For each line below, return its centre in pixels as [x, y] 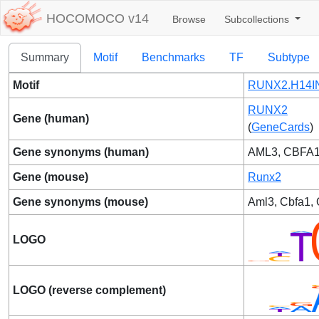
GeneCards [281, 127]
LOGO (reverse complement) [89, 290]
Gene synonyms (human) [81, 152]
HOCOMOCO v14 [98, 19]
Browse [189, 19]
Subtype [289, 57]
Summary [45, 57]
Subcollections [258, 19]
